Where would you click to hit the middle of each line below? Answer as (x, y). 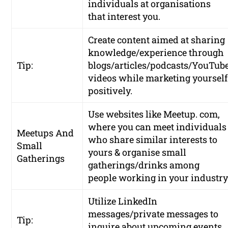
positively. (110, 91)
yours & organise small (137, 152)
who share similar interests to (153, 140)
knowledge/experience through (156, 53)
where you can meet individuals (158, 127)
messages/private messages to (153, 214)
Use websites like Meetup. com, (154, 114)
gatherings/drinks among (144, 165)
